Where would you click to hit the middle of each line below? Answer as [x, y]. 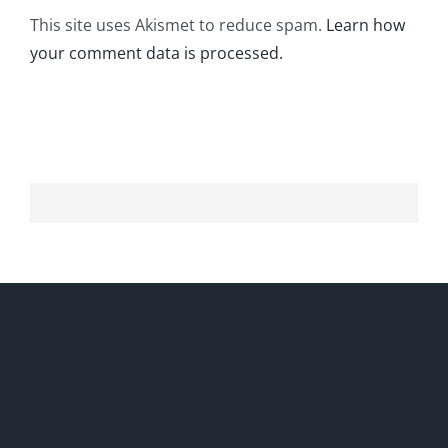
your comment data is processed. [156, 53]
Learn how [365, 25]
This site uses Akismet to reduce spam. [178, 25]
